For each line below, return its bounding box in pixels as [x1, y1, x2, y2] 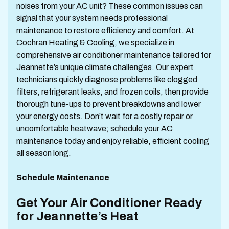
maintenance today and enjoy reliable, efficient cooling [16, 136, 209, 145]
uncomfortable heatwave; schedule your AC [16, 124, 173, 133]
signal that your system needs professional [16, 14, 168, 22]
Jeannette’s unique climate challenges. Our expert [16, 63, 194, 72]
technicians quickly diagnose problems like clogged [16, 75, 197, 84]
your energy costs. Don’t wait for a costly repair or [16, 112, 193, 121]
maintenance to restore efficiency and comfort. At [16, 26, 194, 35]
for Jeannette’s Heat [16, 210, 139, 223]
